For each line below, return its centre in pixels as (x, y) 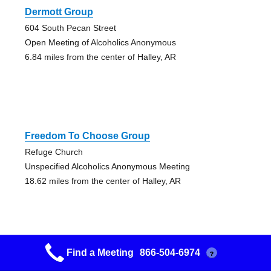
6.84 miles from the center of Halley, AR (100, 57)
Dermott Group (59, 12)
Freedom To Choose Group (87, 136)
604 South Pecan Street (70, 28)
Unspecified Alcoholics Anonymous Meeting (107, 167)
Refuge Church (54, 152)
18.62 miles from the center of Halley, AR (103, 181)
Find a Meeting (100, 253)
